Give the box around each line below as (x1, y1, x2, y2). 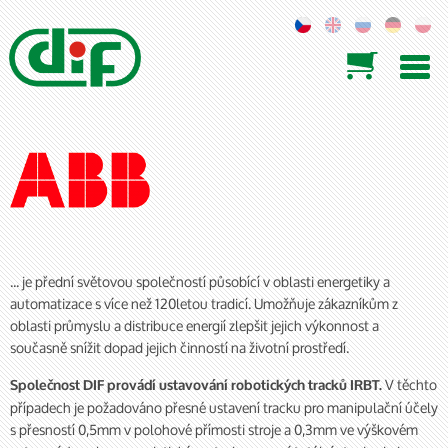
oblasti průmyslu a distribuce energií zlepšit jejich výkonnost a (10, 311, 379, 340)
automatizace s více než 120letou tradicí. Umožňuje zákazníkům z (10, 289, 398, 318)
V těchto (382, 370, 437, 399)
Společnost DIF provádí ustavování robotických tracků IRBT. (10, 376, 382, 395)
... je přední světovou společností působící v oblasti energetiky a (10, 267, 390, 296)
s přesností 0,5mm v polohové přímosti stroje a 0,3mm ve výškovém (10, 415, 418, 444)
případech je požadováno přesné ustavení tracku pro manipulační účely (10, 393, 438, 422)
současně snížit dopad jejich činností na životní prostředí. (10, 333, 349, 362)
